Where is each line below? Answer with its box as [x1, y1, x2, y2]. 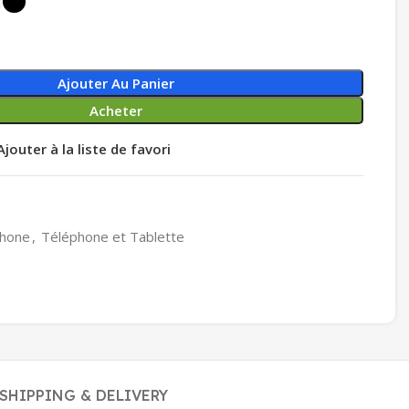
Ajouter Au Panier [58, 73, 174, 92]
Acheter [89, 100, 142, 120]
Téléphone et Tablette [41, 226, 184, 246]
